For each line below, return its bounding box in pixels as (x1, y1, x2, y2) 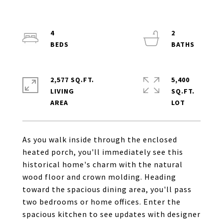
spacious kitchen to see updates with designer (22, 209, 201, 219)
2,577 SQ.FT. (50, 75, 94, 84)
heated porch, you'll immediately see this (22, 147, 183, 157)
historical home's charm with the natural (22, 159, 183, 169)
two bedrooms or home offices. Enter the (22, 197, 181, 207)
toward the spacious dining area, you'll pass (22, 184, 192, 194)
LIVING (50, 87, 74, 96)
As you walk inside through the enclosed (22, 134, 177, 144)
